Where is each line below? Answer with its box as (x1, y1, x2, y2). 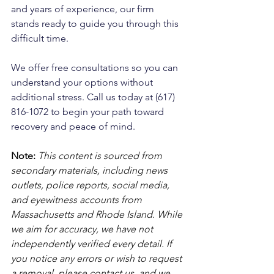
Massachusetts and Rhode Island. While (11, 209, 185, 221)
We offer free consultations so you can (11, 62, 180, 74)
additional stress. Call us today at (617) (11, 91, 177, 103)
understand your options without (11, 76, 155, 89)
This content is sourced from (35, 150, 165, 162)
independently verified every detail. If (11, 238, 174, 250)
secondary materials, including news (11, 165, 170, 177)
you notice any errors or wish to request (11, 253, 184, 265)
